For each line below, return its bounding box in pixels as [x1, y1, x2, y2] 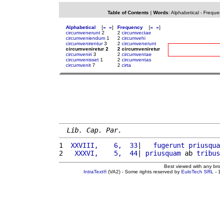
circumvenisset [66, 57, 99, 62]
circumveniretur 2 [66, 46, 109, 52]
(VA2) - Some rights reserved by [107, 168, 181, 174]
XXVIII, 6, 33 [67, 141, 137, 149]
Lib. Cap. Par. [67, 126, 122, 134]
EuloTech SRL [181, 168, 214, 174]
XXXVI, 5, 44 [67, 149, 137, 157]
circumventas [122, 57, 151, 62]
